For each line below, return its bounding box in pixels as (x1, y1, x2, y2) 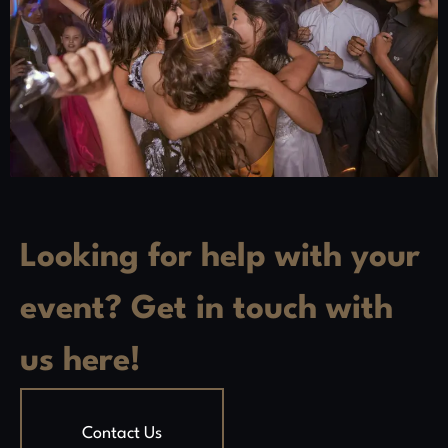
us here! (20, 344, 141, 378)
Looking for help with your (20, 240, 420, 274)
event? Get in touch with (20, 292, 393, 326)
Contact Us (82, 424, 162, 442)
